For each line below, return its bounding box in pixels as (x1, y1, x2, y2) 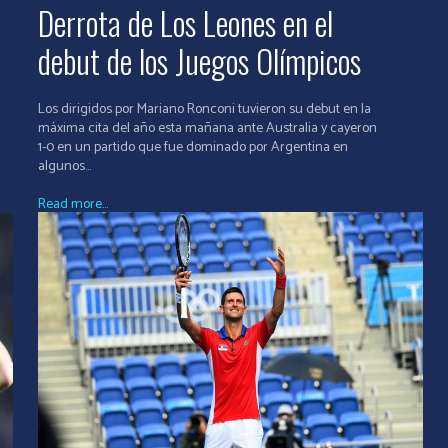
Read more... (37, 192, 108, 216)
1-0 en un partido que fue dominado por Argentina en (37, 135, 348, 159)
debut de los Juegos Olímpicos (37, 36, 361, 84)
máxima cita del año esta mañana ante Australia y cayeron (37, 116, 377, 140)
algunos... (37, 154, 91, 178)
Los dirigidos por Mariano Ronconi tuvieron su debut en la (37, 97, 371, 121)
